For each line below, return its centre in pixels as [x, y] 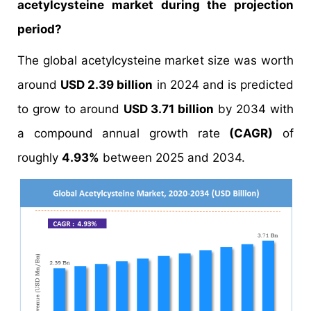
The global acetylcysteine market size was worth [155, 60]
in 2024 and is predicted [223, 85]
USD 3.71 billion [169, 109]
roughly [40, 158]
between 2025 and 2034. [172, 158]
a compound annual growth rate [124, 133]
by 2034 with [254, 109]
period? [40, 29]
